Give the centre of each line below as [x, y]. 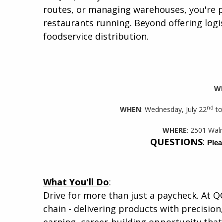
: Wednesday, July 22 [174, 109]
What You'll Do [76, 182]
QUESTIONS [176, 141]
